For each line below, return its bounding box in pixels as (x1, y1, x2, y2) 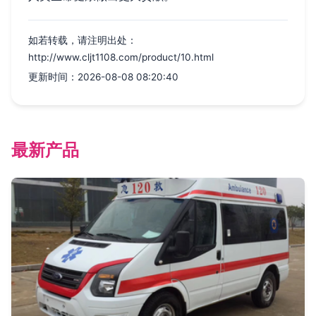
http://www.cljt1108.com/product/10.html (28, 51, 214, 63)
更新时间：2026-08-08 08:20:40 (28, 71, 178, 83)
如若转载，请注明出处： (28, 34, 137, 46)
